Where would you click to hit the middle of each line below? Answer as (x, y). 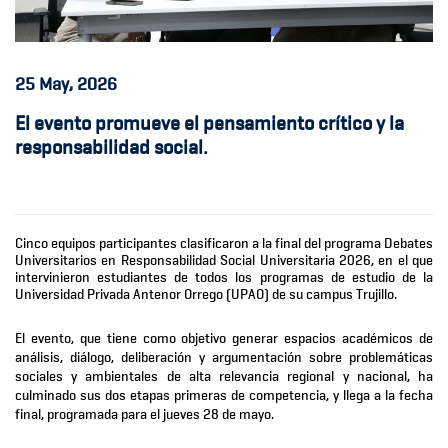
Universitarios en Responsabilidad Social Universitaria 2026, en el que (224, 260)
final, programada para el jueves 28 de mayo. (144, 414)
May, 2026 (76, 84)
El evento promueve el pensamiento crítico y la (209, 123)
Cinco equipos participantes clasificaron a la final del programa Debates (224, 243)
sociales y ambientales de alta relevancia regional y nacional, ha (224, 376)
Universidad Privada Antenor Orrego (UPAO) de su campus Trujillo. (206, 294)
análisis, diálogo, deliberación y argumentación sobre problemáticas (224, 357)
